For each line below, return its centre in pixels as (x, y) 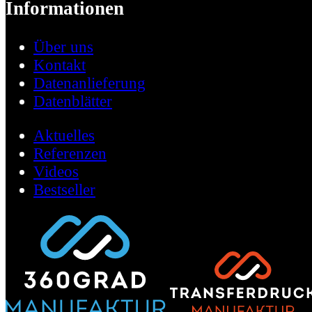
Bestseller (64, 190)
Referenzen (70, 154)
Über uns (63, 47)
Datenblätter (73, 102)
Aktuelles (64, 136)
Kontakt (60, 65)
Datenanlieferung (89, 84)
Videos (56, 172)
